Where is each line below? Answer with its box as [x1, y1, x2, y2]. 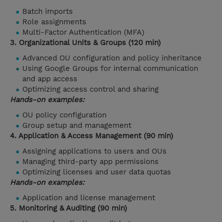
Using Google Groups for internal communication [22, 64, 198, 73]
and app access [22, 74, 77, 84]
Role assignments [22, 17, 86, 27]
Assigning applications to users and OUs [22, 147, 166, 156]
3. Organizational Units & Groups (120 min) [10, 38, 161, 48]
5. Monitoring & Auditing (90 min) [10, 204, 127, 213]
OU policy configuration [22, 111, 107, 120]
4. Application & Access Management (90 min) [10, 131, 173, 141]
